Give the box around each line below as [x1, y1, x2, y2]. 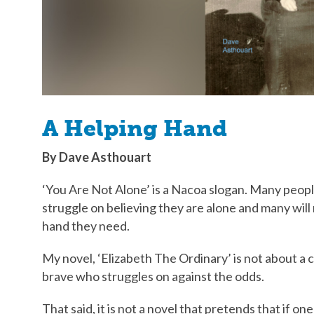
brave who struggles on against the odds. [42, 268, 264, 284]
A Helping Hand [42, 114, 227, 142]
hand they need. [42, 217, 130, 233]
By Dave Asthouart [42, 149, 151, 165]
